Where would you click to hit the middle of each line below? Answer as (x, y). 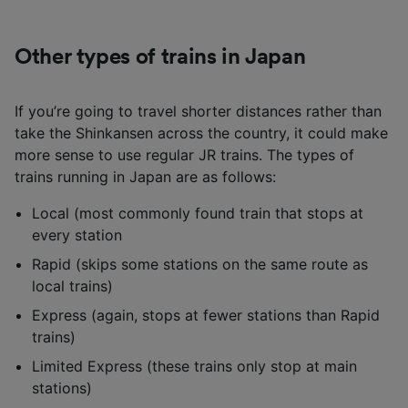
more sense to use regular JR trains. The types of (184, 154)
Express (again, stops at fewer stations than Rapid (206, 315)
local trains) (72, 286)
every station (77, 235)
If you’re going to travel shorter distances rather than (198, 111)
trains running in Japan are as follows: (145, 176)
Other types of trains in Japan (160, 57)
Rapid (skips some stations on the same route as (200, 264)
